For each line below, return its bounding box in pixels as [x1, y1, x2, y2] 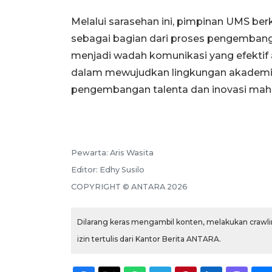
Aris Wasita [110, 148, 154, 158]
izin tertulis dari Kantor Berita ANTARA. [77, 234, 221, 244]
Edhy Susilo [100, 165, 144, 175]
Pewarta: [71, 148, 110, 158]
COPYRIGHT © [71, 182, 131, 192]
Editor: [71, 165, 100, 175]
